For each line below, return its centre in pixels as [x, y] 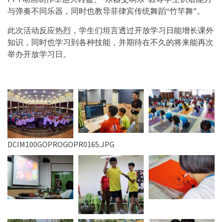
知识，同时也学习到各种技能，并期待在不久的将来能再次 [111, 42]
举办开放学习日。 [39, 54]
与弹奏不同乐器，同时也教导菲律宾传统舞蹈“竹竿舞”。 [106, 11]
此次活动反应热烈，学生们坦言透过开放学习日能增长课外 [111, 30]
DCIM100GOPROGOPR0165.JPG [61, 144]
